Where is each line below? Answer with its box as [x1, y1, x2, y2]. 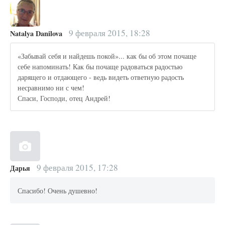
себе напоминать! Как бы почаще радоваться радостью [18, 61, 183, 71]
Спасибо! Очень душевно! [18, 185, 98, 195]
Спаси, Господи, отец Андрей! [18, 93, 111, 103]
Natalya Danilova [10, 28, 62, 39]
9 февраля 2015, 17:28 [34, 162, 118, 174]
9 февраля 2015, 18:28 [66, 27, 150, 39]
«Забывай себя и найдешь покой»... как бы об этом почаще [18, 51, 197, 61]
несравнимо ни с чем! [18, 82, 85, 92]
